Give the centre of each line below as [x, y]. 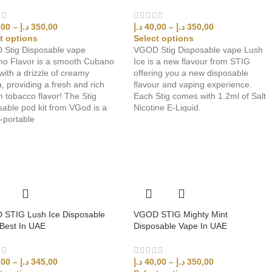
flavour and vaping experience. [193, 84]
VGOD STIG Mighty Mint [181, 214]
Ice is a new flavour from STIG [192, 61]
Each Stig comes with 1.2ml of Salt [200, 96]
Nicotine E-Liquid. [168, 107]
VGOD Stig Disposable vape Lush [199, 49]
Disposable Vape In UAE [181, 226]
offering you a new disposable [191, 73]
